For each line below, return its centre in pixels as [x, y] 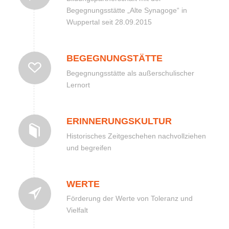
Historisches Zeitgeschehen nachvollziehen [136, 136]
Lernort [78, 85]
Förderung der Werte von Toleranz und [129, 199]
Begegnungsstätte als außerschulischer [130, 73]
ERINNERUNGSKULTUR [119, 121]
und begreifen [89, 147]
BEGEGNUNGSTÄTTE [114, 59]
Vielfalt [77, 210]
